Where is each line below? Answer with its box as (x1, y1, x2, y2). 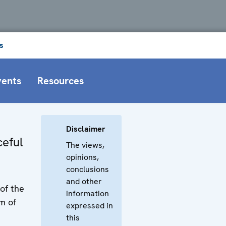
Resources (37, 74, 84, 87)
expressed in (66, 200, 113, 211)
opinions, (66, 151, 99, 162)
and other (66, 176, 102, 187)
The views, (66, 139, 104, 150)
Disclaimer (66, 123, 105, 134)
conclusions (66, 163, 109, 175)
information (66, 188, 109, 199)
